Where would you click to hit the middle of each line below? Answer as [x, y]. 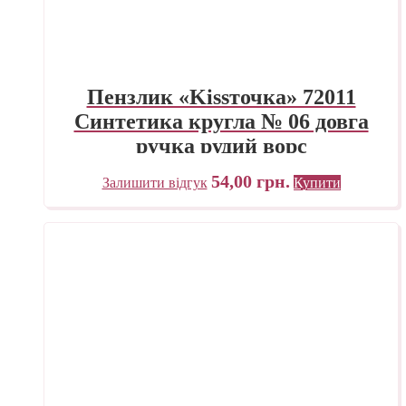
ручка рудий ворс [221, 146]
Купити [317, 183]
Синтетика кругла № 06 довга [221, 122]
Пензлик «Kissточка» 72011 [221, 97]
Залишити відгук [155, 183]
